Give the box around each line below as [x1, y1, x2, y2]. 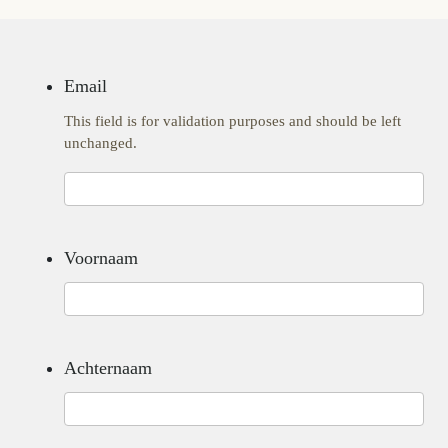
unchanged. [64, 135, 137, 151]
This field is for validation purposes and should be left [64, 113, 401, 129]
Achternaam [64, 358, 152, 378]
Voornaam [64, 248, 138, 268]
